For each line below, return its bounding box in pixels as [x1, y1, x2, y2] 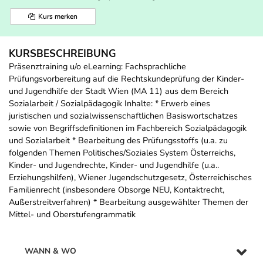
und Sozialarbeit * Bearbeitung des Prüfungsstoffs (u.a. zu [9, 134, 228, 147]
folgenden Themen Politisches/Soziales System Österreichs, [9, 147, 235, 159]
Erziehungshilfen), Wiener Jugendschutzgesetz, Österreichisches [9, 171, 252, 184]
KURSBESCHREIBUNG [9, 47, 116, 61]
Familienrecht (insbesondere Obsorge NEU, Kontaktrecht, [9, 184, 224, 196]
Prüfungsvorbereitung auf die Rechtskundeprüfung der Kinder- [9, 73, 244, 85]
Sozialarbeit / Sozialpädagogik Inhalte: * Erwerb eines [9, 97, 210, 110]
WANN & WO [25, 245, 76, 257]
